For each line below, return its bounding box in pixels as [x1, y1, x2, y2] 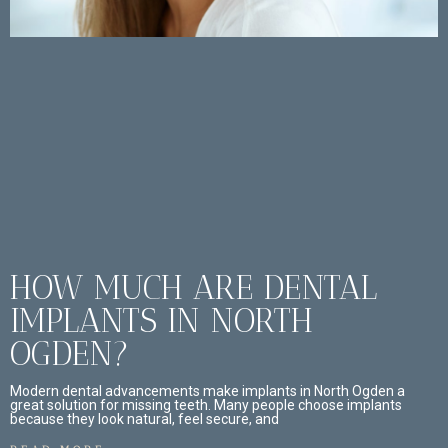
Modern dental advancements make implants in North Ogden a [10, 383, 405, 400]
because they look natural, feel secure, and [10, 411, 279, 428]
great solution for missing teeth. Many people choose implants [10, 397, 402, 414]
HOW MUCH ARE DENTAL [10, 268, 377, 308]
